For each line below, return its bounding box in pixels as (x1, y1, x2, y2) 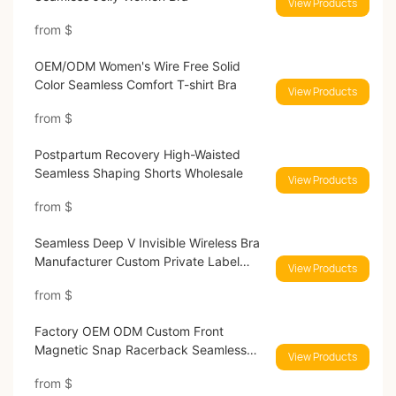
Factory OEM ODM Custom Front (34, 324, 224, 339)
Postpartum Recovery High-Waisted (34, 147, 241, 163)
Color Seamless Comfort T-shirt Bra (34, 77, 237, 93)
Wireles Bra (34, 361, 99, 377)
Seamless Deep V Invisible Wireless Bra (34, 235, 260, 251)
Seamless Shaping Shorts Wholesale (184, 165, 243, 181)
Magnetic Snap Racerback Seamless (34, 342, 247, 358)
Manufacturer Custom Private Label (34, 254, 240, 270)
